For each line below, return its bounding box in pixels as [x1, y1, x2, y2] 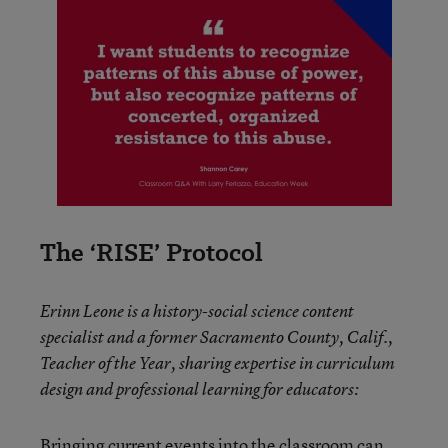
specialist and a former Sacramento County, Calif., [40, 325, 393, 348]
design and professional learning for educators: [40, 377, 359, 400]
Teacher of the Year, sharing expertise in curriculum [40, 351, 395, 374]
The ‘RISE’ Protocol [40, 234, 263, 270]
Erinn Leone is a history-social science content [40, 299, 354, 322]
